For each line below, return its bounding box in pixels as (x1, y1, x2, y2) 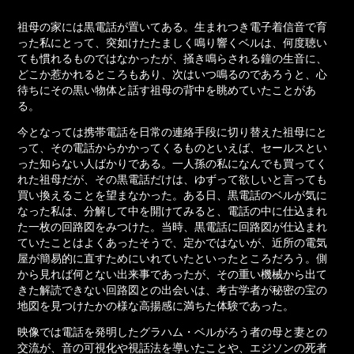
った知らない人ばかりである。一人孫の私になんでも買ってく (17, 156, 328, 171)
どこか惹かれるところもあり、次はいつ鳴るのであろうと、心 (17, 66, 328, 82)
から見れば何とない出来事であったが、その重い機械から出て (17, 266, 328, 282)
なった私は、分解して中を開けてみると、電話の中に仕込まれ (17, 203, 328, 219)
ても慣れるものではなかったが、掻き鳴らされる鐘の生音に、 (17, 51, 328, 66)
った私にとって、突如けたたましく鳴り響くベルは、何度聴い (17, 35, 328, 51)
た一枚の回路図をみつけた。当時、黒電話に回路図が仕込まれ (17, 219, 328, 235)
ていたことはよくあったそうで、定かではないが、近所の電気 (17, 235, 328, 250)
